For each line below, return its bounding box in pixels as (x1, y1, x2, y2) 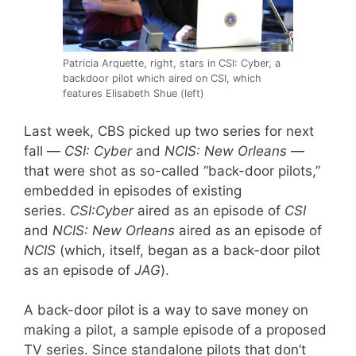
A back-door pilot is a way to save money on (24, 302, 308, 319)
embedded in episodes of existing (24, 182, 242, 199)
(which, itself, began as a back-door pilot (56, 242, 320, 258)
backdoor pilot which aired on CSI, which (63, 72, 261, 85)
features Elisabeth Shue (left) (63, 87, 204, 100)
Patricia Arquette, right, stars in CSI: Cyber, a (63, 57, 281, 70)
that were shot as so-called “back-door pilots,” (24, 162, 320, 179)
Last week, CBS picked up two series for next (24, 122, 314, 139)
